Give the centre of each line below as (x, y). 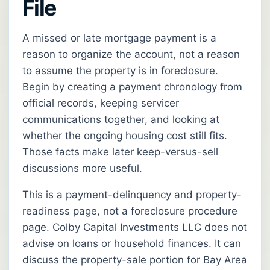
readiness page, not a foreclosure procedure (130, 211)
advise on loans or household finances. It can (132, 244)
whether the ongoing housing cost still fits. (125, 136)
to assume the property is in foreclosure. (120, 71)
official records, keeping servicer (101, 103)
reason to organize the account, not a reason (131, 55)
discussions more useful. (82, 168)
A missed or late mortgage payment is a (119, 38)
